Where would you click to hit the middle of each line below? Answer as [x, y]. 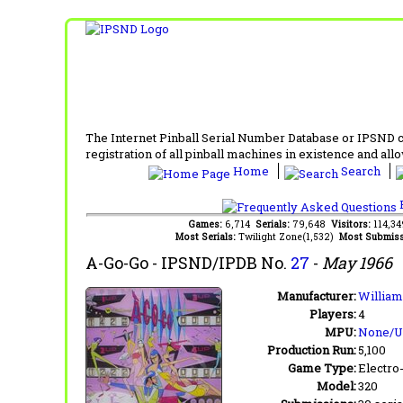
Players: [333, 313]
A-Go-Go [117, 262]
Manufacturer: [317, 296]
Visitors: [352, 224]
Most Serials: [206, 236]
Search [361, 170]
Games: [206, 224]
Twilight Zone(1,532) [288, 236]
